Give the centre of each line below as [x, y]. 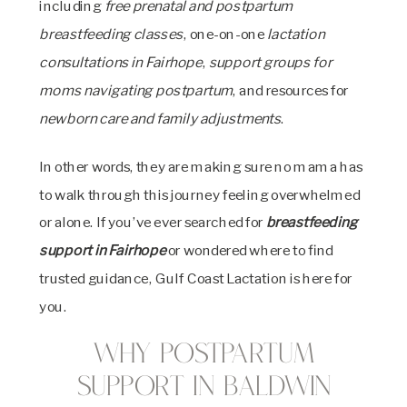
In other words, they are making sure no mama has [201, 166]
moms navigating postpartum [136, 90]
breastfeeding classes [111, 34]
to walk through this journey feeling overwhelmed [200, 194]
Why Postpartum [204, 356]
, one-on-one [225, 34]
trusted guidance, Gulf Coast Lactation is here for [196, 278]
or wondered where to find [249, 250]
